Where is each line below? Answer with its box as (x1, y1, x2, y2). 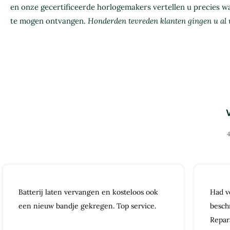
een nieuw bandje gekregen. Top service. (18, 201, 156, 211)
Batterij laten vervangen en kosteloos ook (18, 187, 158, 197)
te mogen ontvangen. (10, 16, 88, 26)
